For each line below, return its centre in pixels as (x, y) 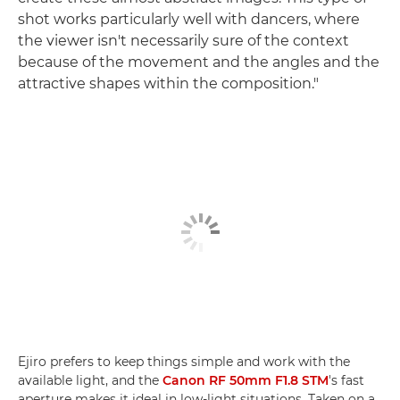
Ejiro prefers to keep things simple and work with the (184, 362)
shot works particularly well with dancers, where (189, 19)
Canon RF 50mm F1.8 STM (246, 381)
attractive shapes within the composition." (168, 83)
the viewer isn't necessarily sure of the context (183, 40)
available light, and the (90, 381)
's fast (346, 381)
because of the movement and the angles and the (199, 62)
